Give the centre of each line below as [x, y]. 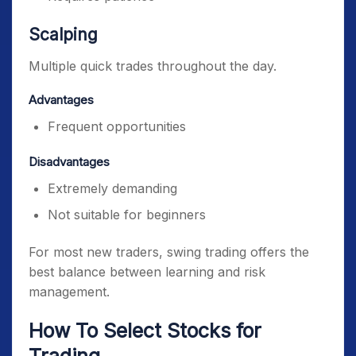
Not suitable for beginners [127, 215]
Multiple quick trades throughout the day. [153, 66]
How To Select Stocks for [145, 331]
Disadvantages [69, 162]
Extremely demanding [112, 188]
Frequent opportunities [117, 126]
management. [69, 292]
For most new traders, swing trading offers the [169, 252]
